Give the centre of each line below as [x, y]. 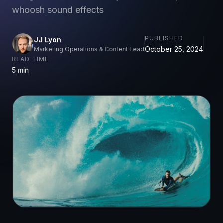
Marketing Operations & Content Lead [89, 49]
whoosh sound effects [58, 10]
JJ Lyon [48, 39]
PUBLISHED [164, 38]
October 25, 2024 [174, 49]
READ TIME [30, 59]
